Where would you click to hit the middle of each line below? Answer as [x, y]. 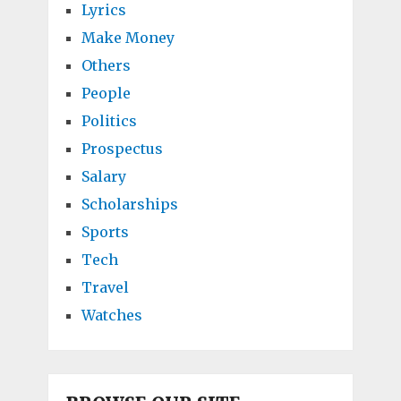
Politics [109, 121]
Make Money [128, 38]
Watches [111, 316]
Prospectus [122, 149]
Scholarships [129, 205]
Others [106, 66]
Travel [105, 288]
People [106, 94]
